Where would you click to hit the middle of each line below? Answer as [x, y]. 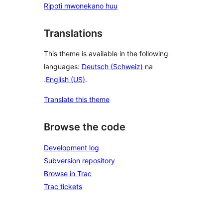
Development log [71, 148]
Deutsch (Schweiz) [112, 67]
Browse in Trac [68, 173]
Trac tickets [63, 186]
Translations [73, 33]
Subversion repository [79, 161]
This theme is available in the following [106, 54]
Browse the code [85, 127]
